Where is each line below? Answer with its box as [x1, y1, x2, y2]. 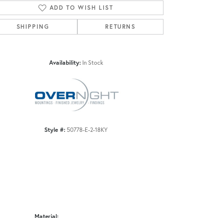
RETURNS [105, 23, 136, 31]
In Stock [82, 58, 103, 67]
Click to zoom [107, 43, 143, 52]
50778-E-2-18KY [67, 126, 108, 134]
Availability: [49, 58, 81, 67]
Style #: [44, 126, 65, 134]
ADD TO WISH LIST [49, 4, 113, 12]
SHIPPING [16, 23, 50, 31]
